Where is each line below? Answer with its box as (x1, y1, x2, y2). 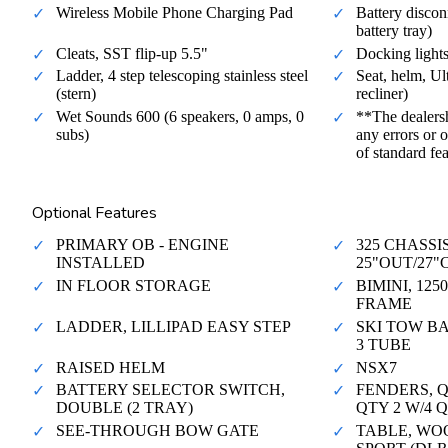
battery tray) (356, 21, 432, 39)
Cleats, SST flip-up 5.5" (56, 44, 208, 62)
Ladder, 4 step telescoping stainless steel (56, 67, 308, 85)
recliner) (356, 85, 408, 103)
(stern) (56, 85, 96, 103)
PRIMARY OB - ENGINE (56, 236, 229, 254)
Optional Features (32, 202, 157, 225)
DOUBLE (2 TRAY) (56, 399, 193, 417)
